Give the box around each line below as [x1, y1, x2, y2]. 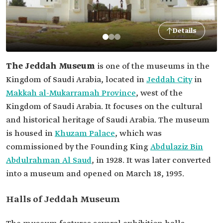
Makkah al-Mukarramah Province [6, 88, 136, 99]
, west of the [136, 88, 183, 99]
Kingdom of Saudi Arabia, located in [6, 75, 146, 85]
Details [173, 26, 197, 35]
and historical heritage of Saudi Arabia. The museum [6, 115, 210, 125]
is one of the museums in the [97, 61, 210, 72]
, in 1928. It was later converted [92, 155, 211, 166]
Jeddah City [146, 75, 192, 85]
